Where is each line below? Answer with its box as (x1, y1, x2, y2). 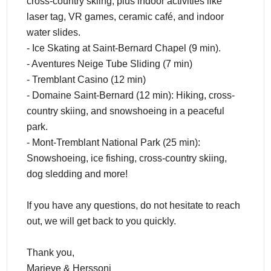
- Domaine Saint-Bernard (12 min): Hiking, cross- (27, 90, 235, 100)
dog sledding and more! (27, 169, 128, 179)
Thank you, (27, 247, 75, 258)
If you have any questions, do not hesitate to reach (27, 200, 241, 211)
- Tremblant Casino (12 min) (27, 74, 146, 85)
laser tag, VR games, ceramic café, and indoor (27, 11, 224, 22)
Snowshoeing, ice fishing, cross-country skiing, (27, 153, 227, 163)
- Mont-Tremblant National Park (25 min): (27, 137, 201, 148)
